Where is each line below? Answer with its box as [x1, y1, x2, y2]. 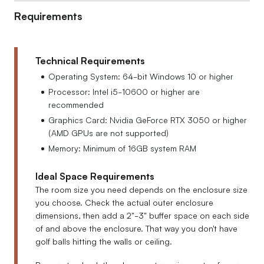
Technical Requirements [35, 54, 145, 67]
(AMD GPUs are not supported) [48, 127, 169, 138]
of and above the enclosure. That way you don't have [35, 222, 237, 234]
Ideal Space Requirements [35, 169, 154, 182]
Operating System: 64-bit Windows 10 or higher [48, 70, 233, 82]
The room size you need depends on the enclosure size [35, 183, 247, 195]
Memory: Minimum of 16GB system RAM [48, 142, 196, 154]
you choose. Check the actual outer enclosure [35, 196, 213, 208]
